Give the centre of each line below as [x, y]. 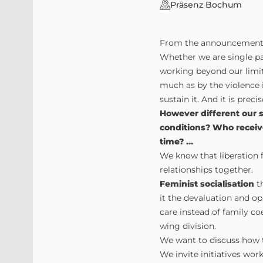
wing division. [188, 226]
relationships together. [206, 170]
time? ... [176, 141]
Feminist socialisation [207, 184]
